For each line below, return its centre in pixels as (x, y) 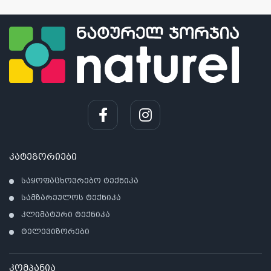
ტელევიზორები (55, 232)
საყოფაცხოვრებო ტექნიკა (80, 181)
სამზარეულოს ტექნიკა (71, 198)
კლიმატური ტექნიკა (66, 215)
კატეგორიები (43, 157)
